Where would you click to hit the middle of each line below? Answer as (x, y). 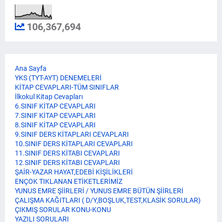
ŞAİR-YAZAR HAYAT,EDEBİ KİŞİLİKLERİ (74, 172)
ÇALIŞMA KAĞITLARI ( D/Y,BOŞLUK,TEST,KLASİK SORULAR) (108, 200)
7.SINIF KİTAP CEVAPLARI (55, 116)
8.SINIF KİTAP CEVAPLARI (55, 125)
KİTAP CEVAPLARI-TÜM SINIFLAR (67, 87)
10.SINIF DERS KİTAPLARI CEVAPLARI (74, 144)
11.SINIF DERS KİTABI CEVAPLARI (67, 153)
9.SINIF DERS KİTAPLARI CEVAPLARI (72, 135)
